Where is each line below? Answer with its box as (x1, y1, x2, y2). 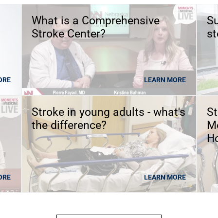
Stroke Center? (32, 27, 106, 40)
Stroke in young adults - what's (32, 106, 185, 118)
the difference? (32, 119, 107, 131)
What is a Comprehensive (32, 14, 160, 27)
